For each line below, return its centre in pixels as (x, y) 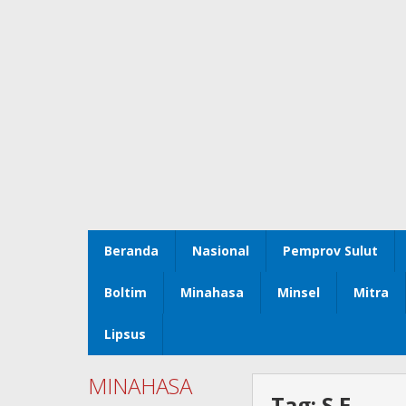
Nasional (221, 251)
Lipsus (125, 334)
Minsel (299, 293)
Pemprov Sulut (330, 251)
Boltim (126, 293)
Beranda (131, 251)
